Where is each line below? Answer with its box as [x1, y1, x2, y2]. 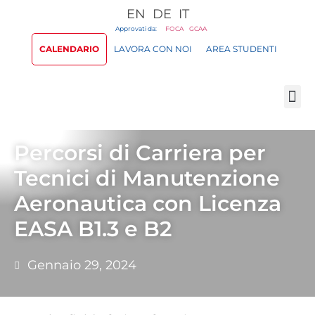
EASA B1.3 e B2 [14, 216, 172, 242]
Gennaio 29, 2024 [27, 257, 136, 273]
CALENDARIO [39, 44, 99, 54]
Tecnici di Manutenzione [14, 165, 280, 191]
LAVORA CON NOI [113, 44, 192, 54]
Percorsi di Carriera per [14, 140, 266, 166]
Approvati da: [115, 25, 162, 32]
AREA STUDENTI [205, 44, 277, 54]
